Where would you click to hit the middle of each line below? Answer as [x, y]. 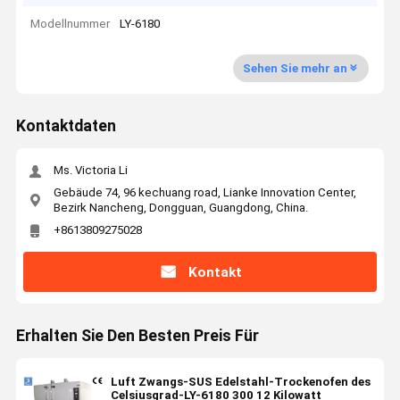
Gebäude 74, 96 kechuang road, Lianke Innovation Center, [204, 192]
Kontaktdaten [66, 126]
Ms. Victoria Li [90, 171]
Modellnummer [71, 24]
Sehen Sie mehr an [295, 68]
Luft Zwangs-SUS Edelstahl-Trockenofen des [240, 382]
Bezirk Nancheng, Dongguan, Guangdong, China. [180, 207]
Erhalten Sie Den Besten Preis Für [137, 336]
